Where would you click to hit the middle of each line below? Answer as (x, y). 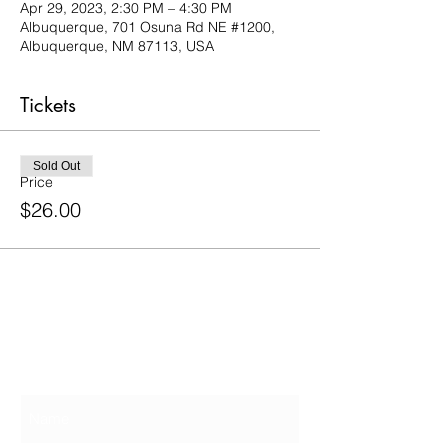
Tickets (48, 105)
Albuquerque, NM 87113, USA (117, 46)
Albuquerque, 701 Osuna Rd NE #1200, (147, 27)
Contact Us (81, 356)
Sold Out (56, 166)
